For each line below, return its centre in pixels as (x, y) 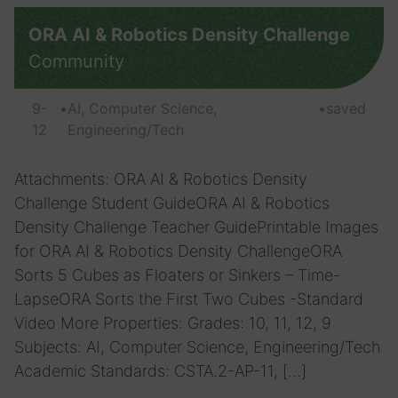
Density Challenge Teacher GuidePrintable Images (196, 227)
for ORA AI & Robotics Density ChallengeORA (178, 251)
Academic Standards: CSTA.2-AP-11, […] (160, 371)
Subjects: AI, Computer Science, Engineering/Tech (197, 347)
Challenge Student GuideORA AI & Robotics (172, 203)
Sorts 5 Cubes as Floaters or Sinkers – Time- (177, 275)
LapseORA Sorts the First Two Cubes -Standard (189, 299)
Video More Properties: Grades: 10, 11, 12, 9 (173, 323)
